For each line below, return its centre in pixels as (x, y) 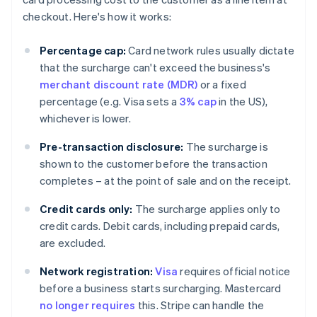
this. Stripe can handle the (200, 305)
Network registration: (97, 271)
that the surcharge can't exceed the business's (155, 68)
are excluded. (73, 243)
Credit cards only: (86, 209)
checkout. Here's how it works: (97, 17)
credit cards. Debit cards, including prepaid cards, (160, 226)
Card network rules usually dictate (210, 51)
